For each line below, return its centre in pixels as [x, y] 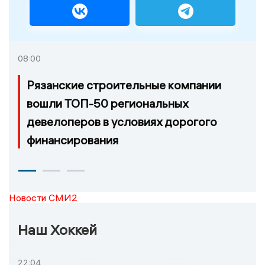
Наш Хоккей [57, 229]
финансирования [72, 140]
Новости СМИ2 [43, 197]
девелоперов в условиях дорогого [122, 121]
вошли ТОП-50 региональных [107, 103]
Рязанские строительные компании [124, 85]
